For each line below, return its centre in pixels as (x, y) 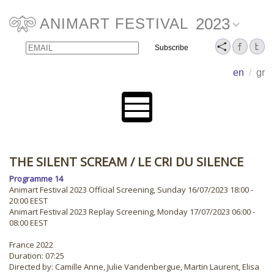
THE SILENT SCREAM (68, 162)
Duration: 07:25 (37, 256)
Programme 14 (36, 179)
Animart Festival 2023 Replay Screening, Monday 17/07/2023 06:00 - (132, 212)
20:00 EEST (28, 201)
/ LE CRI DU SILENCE (185, 162)
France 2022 (31, 245)
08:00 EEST (28, 223)
